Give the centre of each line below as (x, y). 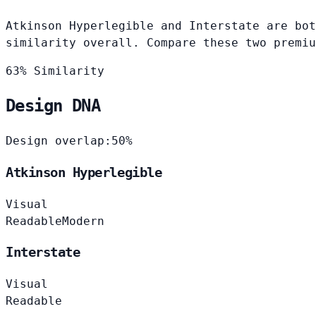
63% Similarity (55, 71)
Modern (83, 221)
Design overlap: (59, 141)
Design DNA (53, 106)
